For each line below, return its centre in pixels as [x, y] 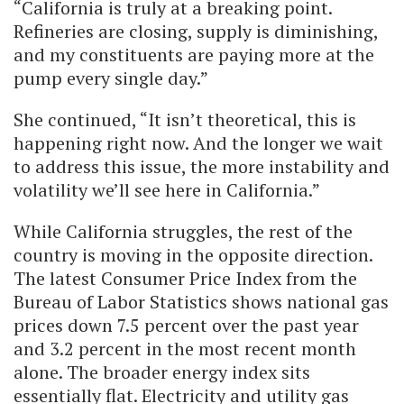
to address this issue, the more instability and [202, 166]
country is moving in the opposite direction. [193, 254]
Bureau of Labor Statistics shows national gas [201, 301]
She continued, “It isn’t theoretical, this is [185, 119]
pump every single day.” [111, 78]
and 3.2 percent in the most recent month [185, 348]
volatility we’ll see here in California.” [167, 189]
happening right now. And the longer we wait [198, 142]
